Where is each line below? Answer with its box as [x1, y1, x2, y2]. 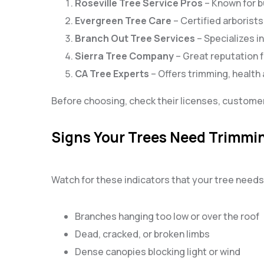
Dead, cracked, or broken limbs [75, 227, 210, 240]
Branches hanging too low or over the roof [75, 210, 259, 223]
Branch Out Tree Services [75, 31, 195, 45]
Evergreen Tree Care [75, 14, 171, 27]
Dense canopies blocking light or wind [75, 245, 240, 258]
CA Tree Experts [75, 67, 149, 80]
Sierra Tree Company [75, 49, 174, 62]
